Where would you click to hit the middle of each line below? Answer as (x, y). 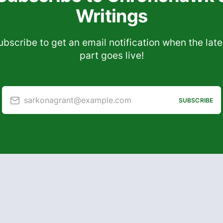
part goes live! (111, 56)
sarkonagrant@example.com (78, 100)
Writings (111, 16)
